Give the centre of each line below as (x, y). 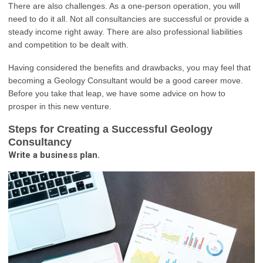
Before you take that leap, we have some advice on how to (117, 94)
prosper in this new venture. (60, 107)
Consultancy (40, 142)
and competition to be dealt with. (68, 45)
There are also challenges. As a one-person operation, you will (124, 6)
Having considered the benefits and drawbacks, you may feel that (129, 68)
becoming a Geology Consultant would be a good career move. (126, 81)
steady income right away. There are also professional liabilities (125, 32)
